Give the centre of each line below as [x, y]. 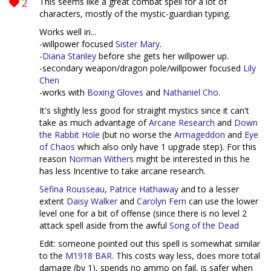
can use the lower [222, 201]
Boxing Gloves [115, 93]
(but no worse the [137, 135]
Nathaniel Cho [191, 93]
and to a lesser [209, 189]
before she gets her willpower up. [162, 56]
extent [53, 201]
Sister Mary [138, 44]
